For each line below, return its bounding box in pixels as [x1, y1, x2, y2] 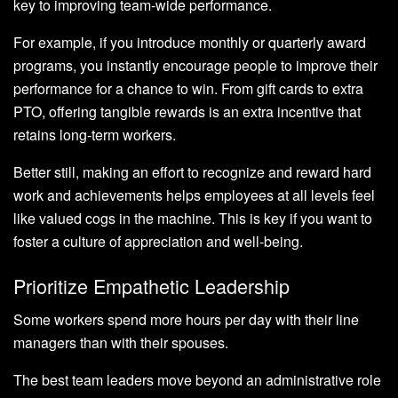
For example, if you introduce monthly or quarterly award [13, 32, 366, 53]
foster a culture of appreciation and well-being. [13, 231, 303, 252]
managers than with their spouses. [13, 332, 228, 354]
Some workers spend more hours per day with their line [13, 309, 359, 330]
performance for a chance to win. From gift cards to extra [13, 78, 363, 99]
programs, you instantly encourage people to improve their [13, 55, 378, 76]
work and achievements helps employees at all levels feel [13, 185, 375, 206]
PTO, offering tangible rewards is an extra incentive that [13, 101, 361, 123]
